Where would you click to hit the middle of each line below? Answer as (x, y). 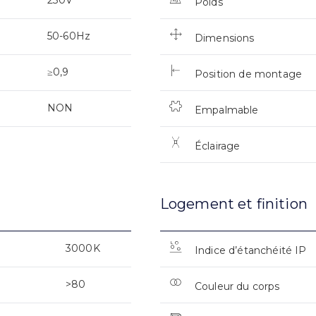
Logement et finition (233, 203)
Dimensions (224, 38)
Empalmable (226, 110)
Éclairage (217, 146)
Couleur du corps (237, 286)
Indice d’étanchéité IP (250, 250)
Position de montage (248, 74)
